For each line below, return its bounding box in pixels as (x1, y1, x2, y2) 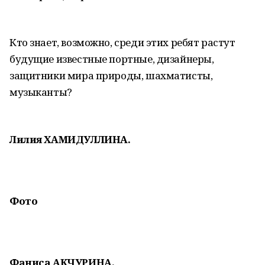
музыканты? (9, 85, 72, 99)
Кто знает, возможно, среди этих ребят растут (9, 35, 235, 49)
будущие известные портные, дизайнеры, (9, 52, 214, 66)
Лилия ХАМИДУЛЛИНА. (9, 132, 131, 146)
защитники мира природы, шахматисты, (9, 69, 213, 82)
